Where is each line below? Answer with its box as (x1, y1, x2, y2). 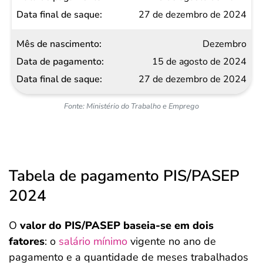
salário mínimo (56, 234, 127, 249)
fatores (9, 234, 45, 249)
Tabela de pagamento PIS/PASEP (9, 166, 240, 187)
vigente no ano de (127, 234, 216, 249)
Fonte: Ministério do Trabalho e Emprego (64, 101, 199, 112)
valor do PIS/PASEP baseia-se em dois (20, 218, 214, 233)
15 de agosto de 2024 (152, 55, 247, 69)
